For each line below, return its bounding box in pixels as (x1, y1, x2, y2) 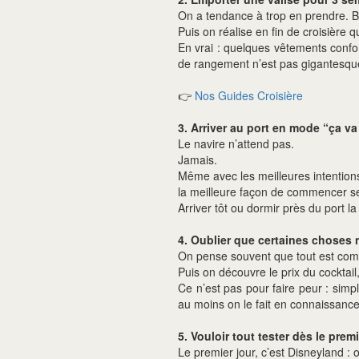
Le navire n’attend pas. (178, 135, 294, 151)
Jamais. (178, 151, 217, 167)
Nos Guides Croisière (195, 87, 303, 103)
